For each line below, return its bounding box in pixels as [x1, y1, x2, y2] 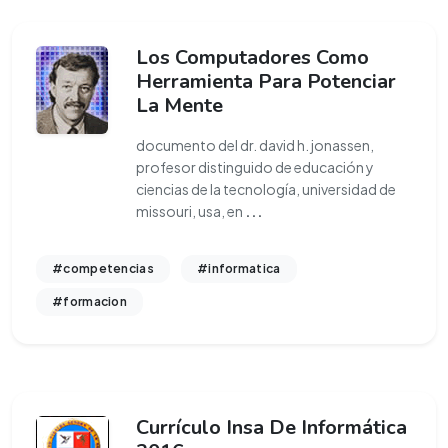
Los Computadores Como [136, 44, 369, 71]
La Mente [136, 92, 223, 119]
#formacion [52, 294, 127, 309]
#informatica [196, 261, 281, 276]
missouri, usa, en [136, 202, 245, 220]
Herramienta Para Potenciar [136, 68, 396, 95]
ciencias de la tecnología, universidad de [136, 180, 396, 198]
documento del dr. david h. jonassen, [136, 136, 374, 154]
